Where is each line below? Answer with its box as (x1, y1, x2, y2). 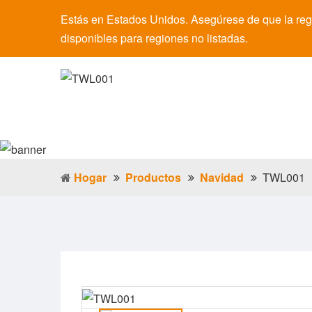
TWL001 (263, 169, 305, 186)
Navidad (200, 169, 244, 186)
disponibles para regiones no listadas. (61, 30, 248, 46)
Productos (125, 169, 181, 186)
